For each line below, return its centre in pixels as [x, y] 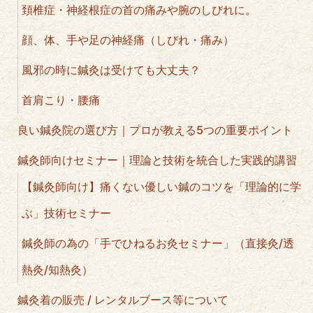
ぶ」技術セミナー [66, 213]
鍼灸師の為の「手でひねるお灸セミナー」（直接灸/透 [158, 243]
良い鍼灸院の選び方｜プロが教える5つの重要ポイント [155, 130]
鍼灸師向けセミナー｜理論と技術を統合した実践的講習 [157, 160]
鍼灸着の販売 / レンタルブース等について [123, 300]
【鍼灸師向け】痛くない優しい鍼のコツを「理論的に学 [161, 187]
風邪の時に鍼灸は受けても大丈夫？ [111, 70]
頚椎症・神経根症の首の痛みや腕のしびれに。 [139, 10]
